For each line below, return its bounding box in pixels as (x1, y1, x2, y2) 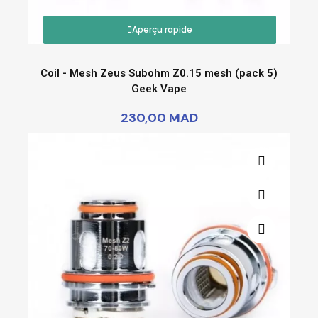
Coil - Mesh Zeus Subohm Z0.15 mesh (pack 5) (40, 66, 278, 79)
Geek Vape (131, 82, 187, 95)
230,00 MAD (120, 109, 198, 126)
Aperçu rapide (132, 23, 192, 35)
